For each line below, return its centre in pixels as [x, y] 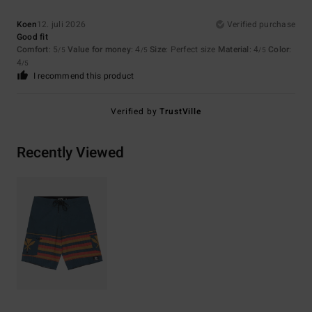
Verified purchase [261, 25]
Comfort [33, 50]
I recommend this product [84, 76]
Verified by [135, 112]
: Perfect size [192, 50]
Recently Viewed [70, 153]
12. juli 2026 [61, 25]
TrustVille [180, 112]
